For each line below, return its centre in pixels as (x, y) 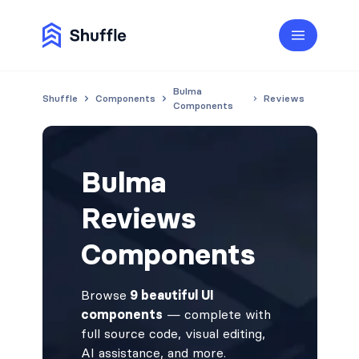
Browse (103, 295)
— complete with (216, 314)
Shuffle (60, 98)
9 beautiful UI (170, 295)
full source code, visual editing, (173, 333)
